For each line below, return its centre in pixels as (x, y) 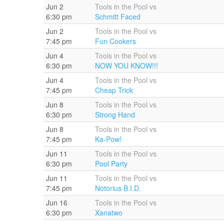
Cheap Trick (114, 90)
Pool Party (111, 163)
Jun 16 (57, 202)
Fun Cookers (115, 41)
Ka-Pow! (108, 139)
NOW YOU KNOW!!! (126, 65)
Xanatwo (109, 212)
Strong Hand (115, 114)
